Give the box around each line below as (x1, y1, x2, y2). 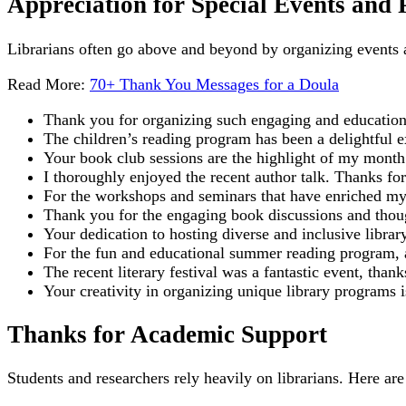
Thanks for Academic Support (7, 321, 327, 349)
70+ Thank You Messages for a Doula (90, 74, 339, 93)
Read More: (7, 74, 85, 93)
